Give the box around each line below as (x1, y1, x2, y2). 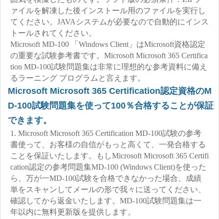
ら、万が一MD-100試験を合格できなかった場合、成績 (10, 174, 201, 182)
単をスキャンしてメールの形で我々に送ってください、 (10, 185, 206, 194)
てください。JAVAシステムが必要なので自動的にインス (10, 18, 209, 26)
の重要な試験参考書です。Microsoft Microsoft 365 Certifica (10, 51, 208, 60)
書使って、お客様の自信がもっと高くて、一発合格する (10, 140, 206, 149)
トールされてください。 (10, 29, 96, 37)
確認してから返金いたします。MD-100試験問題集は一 (10, 197, 201, 205)
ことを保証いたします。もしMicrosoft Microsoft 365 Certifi (10, 152, 209, 160)
